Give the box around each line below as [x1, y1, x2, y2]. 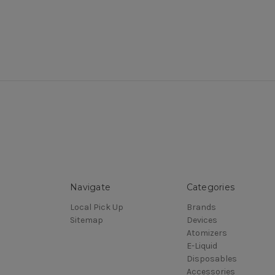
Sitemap [70, 215, 103, 226]
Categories [186, 182, 234, 193]
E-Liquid [186, 241, 217, 252]
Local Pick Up [70, 202, 123, 213]
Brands [186, 202, 216, 213]
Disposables [186, 254, 237, 265]
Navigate [70, 182, 110, 193]
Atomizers [186, 228, 227, 239]
